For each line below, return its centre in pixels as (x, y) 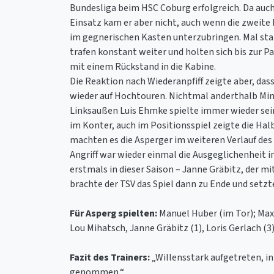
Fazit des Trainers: (110, 257)
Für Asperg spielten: (113, 213)
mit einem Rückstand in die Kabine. (143, 66)
